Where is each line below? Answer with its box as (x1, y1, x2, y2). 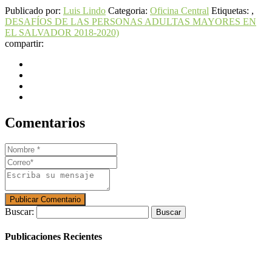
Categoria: (108, 5, 150, 16)
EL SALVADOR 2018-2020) (5, 27, 119, 38)
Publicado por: (5, 5, 63, 16)
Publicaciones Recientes (5, 231, 102, 242)
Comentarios (5, 114, 85, 131)
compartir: (5, 38, 44, 49)
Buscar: (5, 206, 34, 217)
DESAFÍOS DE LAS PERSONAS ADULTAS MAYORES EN (5, 16, 256, 27)
